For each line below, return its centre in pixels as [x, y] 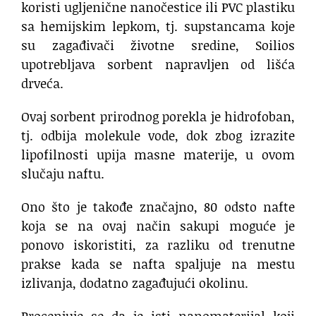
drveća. [42, 84]
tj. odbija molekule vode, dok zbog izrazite [158, 136]
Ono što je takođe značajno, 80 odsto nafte [158, 207]
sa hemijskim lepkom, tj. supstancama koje [158, 26]
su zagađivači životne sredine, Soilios [158, 45]
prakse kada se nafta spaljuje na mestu [158, 264]
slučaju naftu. [63, 174]
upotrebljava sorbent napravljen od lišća [158, 65]
